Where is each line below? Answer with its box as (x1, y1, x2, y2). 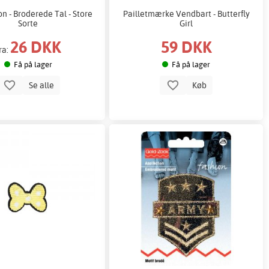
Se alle (27, 79, 56, 91)
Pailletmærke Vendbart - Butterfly (122, 8, 250, 19)
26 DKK (10, 36, 62, 58)
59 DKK (160, 36, 212, 58)
